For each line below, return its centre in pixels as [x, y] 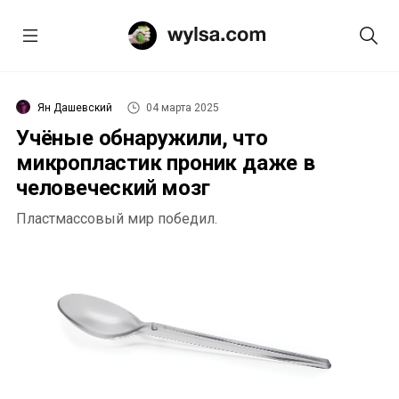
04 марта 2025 [183, 108]
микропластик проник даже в [166, 163]
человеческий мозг [113, 188]
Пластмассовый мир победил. [117, 219]
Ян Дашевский [75, 108]
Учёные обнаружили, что [142, 138]
